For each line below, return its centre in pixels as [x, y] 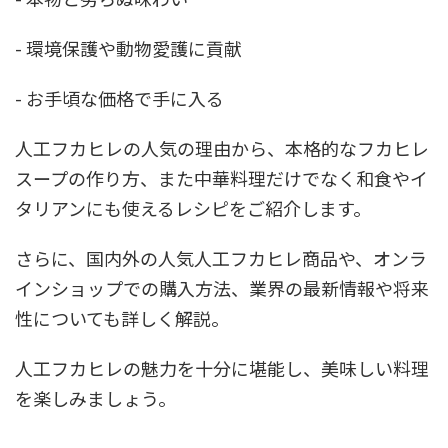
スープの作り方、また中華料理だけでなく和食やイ [221, 178]
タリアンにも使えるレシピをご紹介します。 [193, 208]
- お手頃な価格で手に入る [119, 98]
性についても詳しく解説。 [122, 318]
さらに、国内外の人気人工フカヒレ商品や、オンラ [221, 258]
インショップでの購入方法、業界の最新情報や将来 [222, 288]
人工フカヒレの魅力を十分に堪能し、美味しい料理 [222, 368]
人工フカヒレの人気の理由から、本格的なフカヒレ [222, 148]
